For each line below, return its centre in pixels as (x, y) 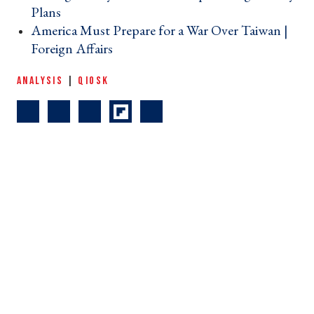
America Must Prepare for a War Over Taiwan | (159, 30)
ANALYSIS (40, 81)
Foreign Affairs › (76, 49)
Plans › (50, 12)
